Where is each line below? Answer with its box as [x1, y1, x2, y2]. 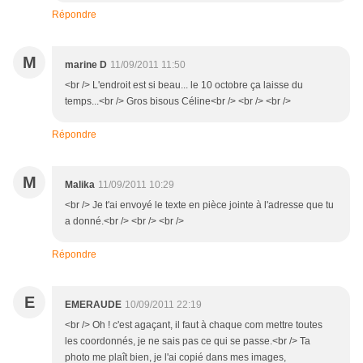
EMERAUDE [65, 299, 122, 311]
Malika [65, 179, 95, 191]
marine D [65, 59, 107, 71]
